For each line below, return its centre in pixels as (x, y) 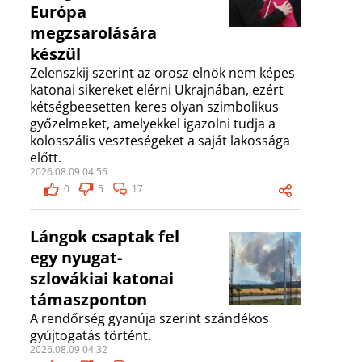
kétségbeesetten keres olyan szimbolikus (154, 107)
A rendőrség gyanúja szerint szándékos (149, 319)
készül (55, 54)
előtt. (46, 158)
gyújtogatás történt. (90, 336)
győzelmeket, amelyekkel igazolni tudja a (153, 124)
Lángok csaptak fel (105, 237)
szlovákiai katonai (102, 279)
